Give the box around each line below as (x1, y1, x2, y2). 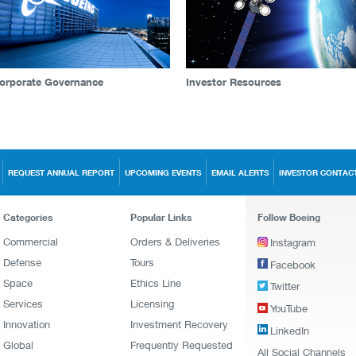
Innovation (2, 317, 50, 331)
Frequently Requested (130, 338, 233, 351)
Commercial (2, 234, 58, 248)
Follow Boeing (257, 210, 320, 223)
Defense (2, 255, 41, 269)
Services (2, 296, 43, 310)
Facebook (269, 257, 315, 271)
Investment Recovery (130, 317, 228, 331)
